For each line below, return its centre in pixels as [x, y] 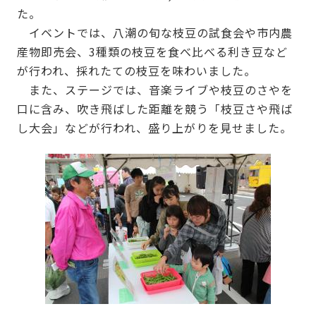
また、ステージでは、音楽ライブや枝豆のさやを [154, 89]
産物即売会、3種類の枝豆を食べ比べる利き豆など [152, 51]
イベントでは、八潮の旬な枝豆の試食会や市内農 [154, 32]
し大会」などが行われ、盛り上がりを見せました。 [154, 127]
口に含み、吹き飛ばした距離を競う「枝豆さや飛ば [154, 108]
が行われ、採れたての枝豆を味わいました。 [136, 70]
